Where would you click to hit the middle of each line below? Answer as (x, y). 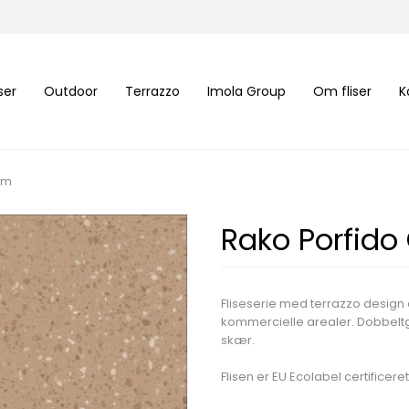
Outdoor (70, 91)
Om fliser (342, 91)
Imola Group (246, 91)
